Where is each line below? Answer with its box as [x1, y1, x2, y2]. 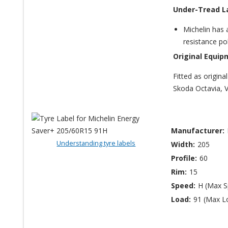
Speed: [171, 180, 196, 190]
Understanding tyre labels [56, 138, 136, 148]
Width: [171, 139, 195, 149]
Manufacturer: [171, 125, 225, 135]
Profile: [171, 153, 197, 163]
